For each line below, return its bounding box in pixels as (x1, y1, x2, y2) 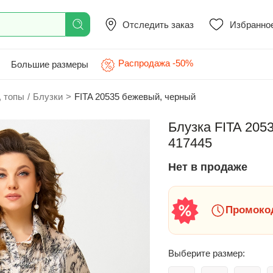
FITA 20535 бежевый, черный (74, 91, 196, 102)
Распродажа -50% (118, 58, 193, 68)
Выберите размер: (168, 248, 245, 258)
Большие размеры (11, 58, 88, 69)
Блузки (33, 91, 63, 102)
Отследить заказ (122, 19, 194, 30)
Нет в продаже (168, 161, 247, 173)
